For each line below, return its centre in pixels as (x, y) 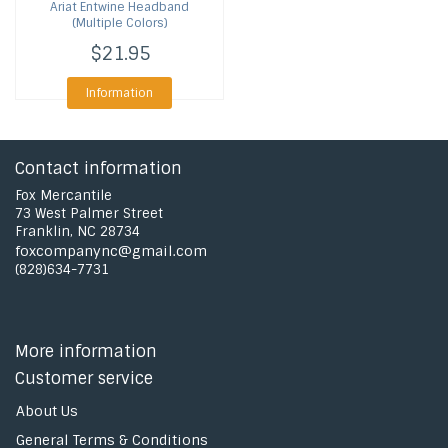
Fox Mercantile (63, 195)
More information (86, 351)
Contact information (98, 168)
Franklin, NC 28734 (77, 231)
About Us (47, 411)
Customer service (84, 378)
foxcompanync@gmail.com (111, 251)
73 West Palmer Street (89, 213)
